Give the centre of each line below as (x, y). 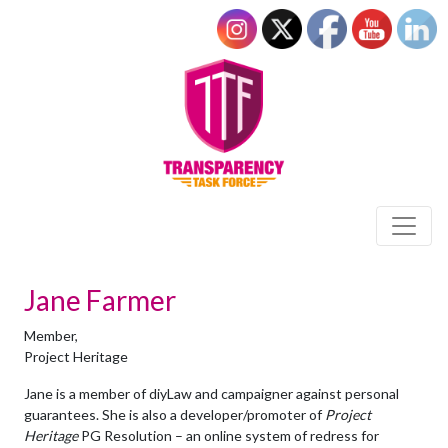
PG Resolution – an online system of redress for (228, 435)
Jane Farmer (100, 300)
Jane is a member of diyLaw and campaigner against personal (211, 393)
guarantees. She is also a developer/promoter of (174, 414)
